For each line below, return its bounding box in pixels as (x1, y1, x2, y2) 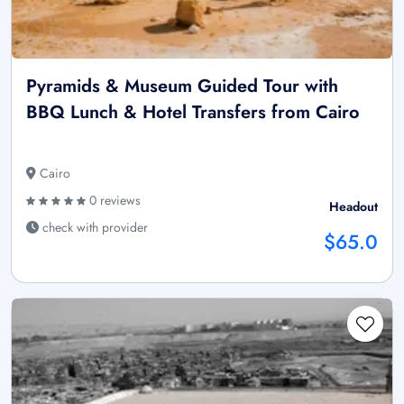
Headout (329, 197, 378, 216)
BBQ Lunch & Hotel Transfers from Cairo (26, 99, 360, 126)
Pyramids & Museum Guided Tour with (26, 73, 338, 100)
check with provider (39, 218, 148, 237)
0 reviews (86, 191, 141, 210)
